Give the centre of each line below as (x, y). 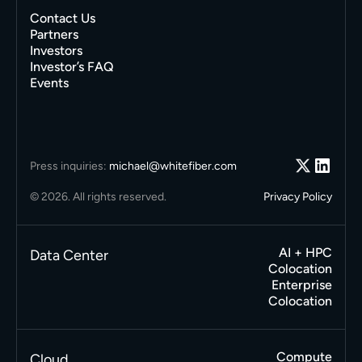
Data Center (69, 256)
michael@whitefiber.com (173, 166)
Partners (54, 35)
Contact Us (62, 19)
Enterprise (302, 285)
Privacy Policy (298, 197)
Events (49, 83)
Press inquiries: (69, 166)
